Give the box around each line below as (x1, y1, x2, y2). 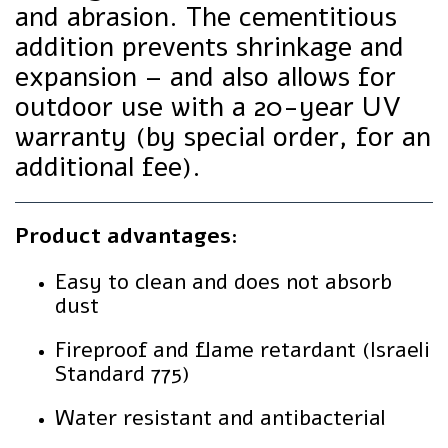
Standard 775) (55, 359, 190, 389)
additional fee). (15, 148, 201, 186)
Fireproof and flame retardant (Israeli (55, 335, 430, 365)
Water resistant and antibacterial (55, 403, 386, 433)
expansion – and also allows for (15, 58, 396, 96)
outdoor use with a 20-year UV (15, 88, 402, 126)
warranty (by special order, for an (15, 118, 431, 156)
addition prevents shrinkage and (15, 28, 404, 66)
